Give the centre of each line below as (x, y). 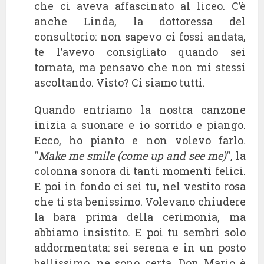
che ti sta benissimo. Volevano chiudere (140, 201)
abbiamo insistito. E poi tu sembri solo (140, 232)
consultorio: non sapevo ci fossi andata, (140, 36)
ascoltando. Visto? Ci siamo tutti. (120, 82)
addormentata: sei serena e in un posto (140, 247)
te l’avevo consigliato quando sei (140, 52)
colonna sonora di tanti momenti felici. (140, 171)
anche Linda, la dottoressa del (140, 21)
